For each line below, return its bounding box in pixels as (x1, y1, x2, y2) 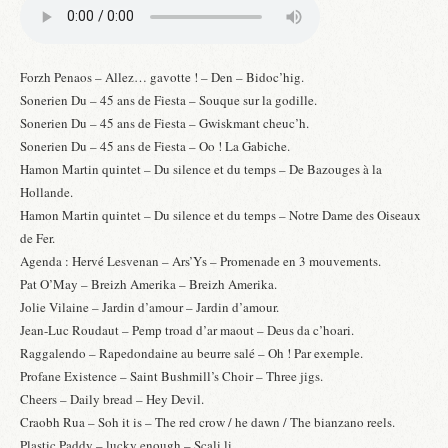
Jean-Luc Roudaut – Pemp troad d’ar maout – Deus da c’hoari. (20, 321, 354, 340)
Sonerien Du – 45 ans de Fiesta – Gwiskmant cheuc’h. (20, 114, 309, 133)
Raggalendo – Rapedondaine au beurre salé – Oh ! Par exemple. (20, 344, 363, 363)
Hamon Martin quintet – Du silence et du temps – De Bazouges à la (20, 160, 382, 179)
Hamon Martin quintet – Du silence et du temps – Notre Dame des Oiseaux (20, 206, 421, 225)
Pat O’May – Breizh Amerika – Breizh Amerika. (20, 275, 277, 294)
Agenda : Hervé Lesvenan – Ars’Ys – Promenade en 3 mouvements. (20, 252, 381, 271)
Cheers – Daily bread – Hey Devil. (20, 390, 204, 409)
